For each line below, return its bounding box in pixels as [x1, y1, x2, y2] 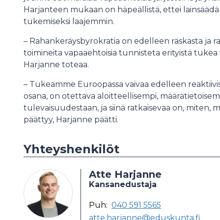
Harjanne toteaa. [24, 60, 89, 69]
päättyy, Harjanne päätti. [24, 115, 118, 124]
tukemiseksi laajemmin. [24, 17, 116, 26]
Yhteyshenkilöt [24, 142, 119, 156]
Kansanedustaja [89, 180, 157, 189]
